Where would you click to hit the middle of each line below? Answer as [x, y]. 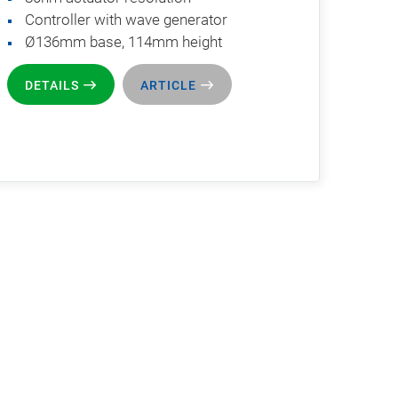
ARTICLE [168, 85]
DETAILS [52, 85]
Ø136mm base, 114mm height [123, 41]
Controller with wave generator [126, 19]
